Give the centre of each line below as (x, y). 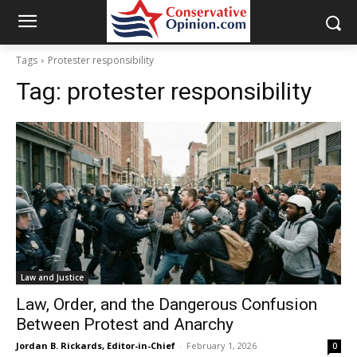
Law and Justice (52, 277)
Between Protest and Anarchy (125, 324)
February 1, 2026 (222, 345)
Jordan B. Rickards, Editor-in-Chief (96, 345)
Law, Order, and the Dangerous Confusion (167, 304)
